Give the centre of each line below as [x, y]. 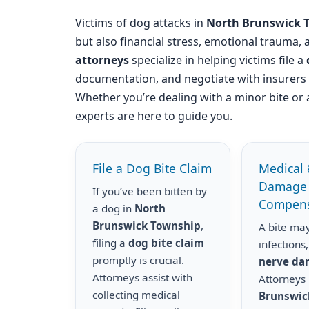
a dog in [113, 208]
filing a [110, 243]
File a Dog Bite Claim [152, 168]
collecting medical [136, 295]
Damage [283, 186]
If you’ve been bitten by [150, 191]
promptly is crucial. [138, 260]
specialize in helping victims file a [218, 60]
